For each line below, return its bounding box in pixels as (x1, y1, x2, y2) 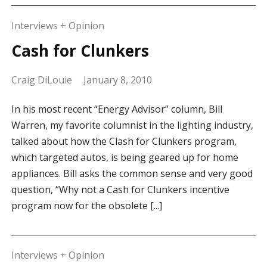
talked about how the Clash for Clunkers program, (11, 135, 237, 148)
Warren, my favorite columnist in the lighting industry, (11, 119, 253, 132)
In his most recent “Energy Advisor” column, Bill (11, 103, 222, 116)
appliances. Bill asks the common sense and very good (11, 167, 253, 181)
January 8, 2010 (83, 73, 152, 87)
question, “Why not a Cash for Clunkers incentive (11, 183, 229, 197)
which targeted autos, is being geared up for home (11, 151, 238, 164)
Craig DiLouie (11, 73, 72, 87)
